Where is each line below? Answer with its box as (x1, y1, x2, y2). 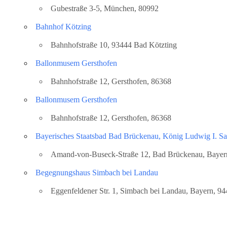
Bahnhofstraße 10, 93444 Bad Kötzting (51, 40, 177, 49)
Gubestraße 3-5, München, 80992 (51, 4, 159, 13)
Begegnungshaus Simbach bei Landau (35, 168, 158, 177)
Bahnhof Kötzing (35, 22, 91, 31)
